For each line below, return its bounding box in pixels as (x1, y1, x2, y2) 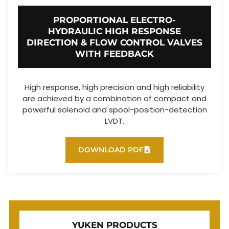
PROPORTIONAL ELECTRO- (53, 14, 176, 25)
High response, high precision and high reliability (25, 81, 204, 93)
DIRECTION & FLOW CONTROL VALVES (27, 37, 202, 48)
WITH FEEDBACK (75, 48, 154, 59)
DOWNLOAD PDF (78, 145, 144, 154)
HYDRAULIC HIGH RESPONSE (48, 26, 181, 36)
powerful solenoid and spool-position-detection (22, 104, 207, 115)
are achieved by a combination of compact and (22, 93, 207, 104)
